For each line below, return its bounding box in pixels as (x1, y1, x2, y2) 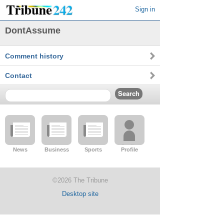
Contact (5, 71, 32, 79)
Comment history (5, 52, 63, 60)
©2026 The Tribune (52, 176, 108, 184)
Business (44, 146, 69, 152)
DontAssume (5, 25, 60, 35)
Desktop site (61, 190, 98, 197)
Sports (84, 146, 102, 152)
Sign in (135, 5, 155, 13)
